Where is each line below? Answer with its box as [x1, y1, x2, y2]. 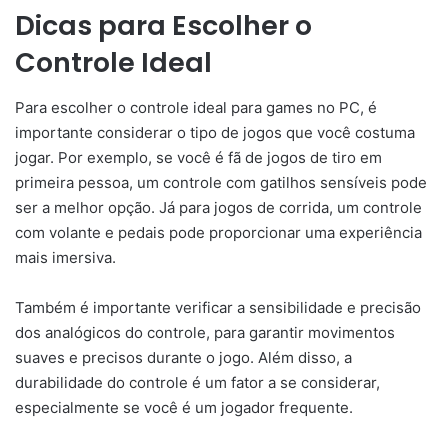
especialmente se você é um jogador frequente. [15, 397, 353, 417]
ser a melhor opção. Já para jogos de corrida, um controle [15, 197, 422, 217]
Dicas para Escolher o [15, 7, 312, 45]
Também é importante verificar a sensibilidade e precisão [15, 297, 421, 317]
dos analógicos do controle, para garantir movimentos [15, 322, 395, 342]
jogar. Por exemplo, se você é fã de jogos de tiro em [15, 147, 382, 167]
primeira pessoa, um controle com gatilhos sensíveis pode [15, 172, 427, 192]
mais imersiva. [15, 247, 116, 267]
